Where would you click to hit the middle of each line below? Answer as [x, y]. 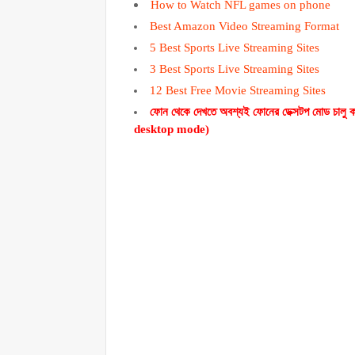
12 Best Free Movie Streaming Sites [238, 90]
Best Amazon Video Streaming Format [244, 26]
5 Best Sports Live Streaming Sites [235, 47]
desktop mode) [172, 129]
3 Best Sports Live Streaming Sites [235, 69]
